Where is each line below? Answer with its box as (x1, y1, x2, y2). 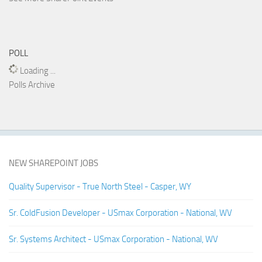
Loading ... (18, 65, 56, 76)
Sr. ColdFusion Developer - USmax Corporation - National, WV (9, 208, 232, 218)
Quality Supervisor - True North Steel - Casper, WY (9, 181, 191, 192)
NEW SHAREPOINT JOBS (9, 158, 98, 168)
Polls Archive (9, 80, 55, 90)
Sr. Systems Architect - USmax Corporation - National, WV (9, 234, 218, 244)
